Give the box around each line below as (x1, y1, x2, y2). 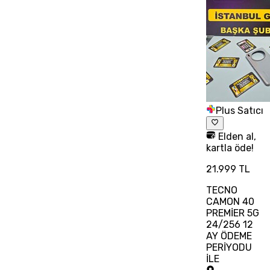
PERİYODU (206, 241, 252, 253)
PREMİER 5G (206, 207, 259, 219)
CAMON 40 (206, 195, 254, 207)
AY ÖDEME (206, 230, 252, 242)
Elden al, (215, 130, 256, 142)
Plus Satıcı (215, 105, 263, 117)
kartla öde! (206, 142, 254, 154)
